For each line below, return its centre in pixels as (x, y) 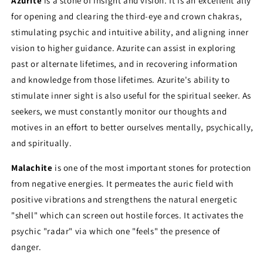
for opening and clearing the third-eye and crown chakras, (127, 16)
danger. (27, 247)
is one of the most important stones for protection (152, 167)
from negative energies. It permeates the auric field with (122, 183)
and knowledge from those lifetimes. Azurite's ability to (121, 79)
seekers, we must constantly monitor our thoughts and (119, 111)
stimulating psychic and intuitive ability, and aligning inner (130, 32)
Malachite (32, 167)
